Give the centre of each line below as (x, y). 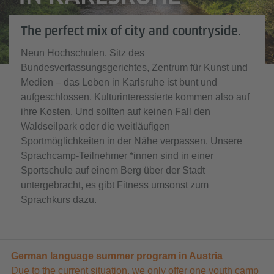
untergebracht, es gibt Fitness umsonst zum (115, 185)
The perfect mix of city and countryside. (131, 31)
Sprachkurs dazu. (59, 200)
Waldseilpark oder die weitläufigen (95, 126)
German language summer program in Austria (117, 256)
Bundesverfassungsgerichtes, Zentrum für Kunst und (134, 68)
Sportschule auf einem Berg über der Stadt (113, 170)
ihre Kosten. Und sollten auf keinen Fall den (116, 112)
